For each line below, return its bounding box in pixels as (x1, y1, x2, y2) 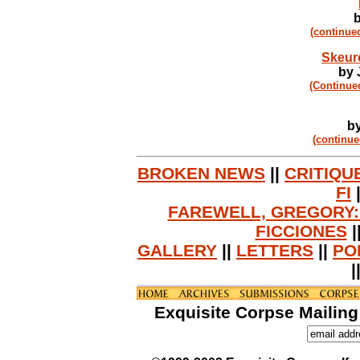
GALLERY (137, 241, 217, 260)
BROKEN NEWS (137, 164, 265, 182)
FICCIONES (255, 222, 347, 240)
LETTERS (236, 241, 313, 260)
